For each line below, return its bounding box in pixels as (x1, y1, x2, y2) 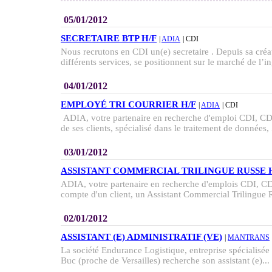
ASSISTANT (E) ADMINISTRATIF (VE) (61, 232, 222, 242)
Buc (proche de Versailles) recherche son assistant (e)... (61, 256, 270, 265)
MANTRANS (228, 233, 270, 242)
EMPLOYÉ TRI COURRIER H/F (61, 100, 196, 109)
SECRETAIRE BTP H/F (61, 33, 157, 43)
